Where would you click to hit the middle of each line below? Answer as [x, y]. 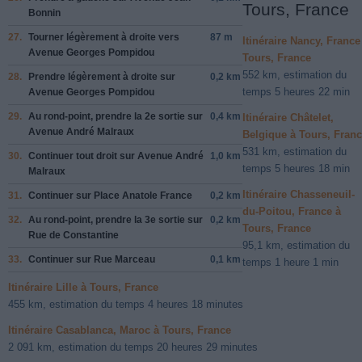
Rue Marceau [124, 259]
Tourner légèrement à [79, 37]
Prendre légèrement [76, 76]
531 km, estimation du [295, 151]
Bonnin [44, 13]
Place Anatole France [143, 195]
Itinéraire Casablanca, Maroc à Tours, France [120, 330]
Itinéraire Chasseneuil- [299, 194]
